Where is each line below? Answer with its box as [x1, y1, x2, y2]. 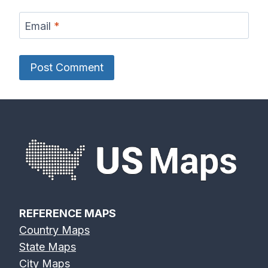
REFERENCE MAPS [19, 206, 116, 220]
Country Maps [19, 223, 90, 236]
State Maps [19, 240, 76, 253]
